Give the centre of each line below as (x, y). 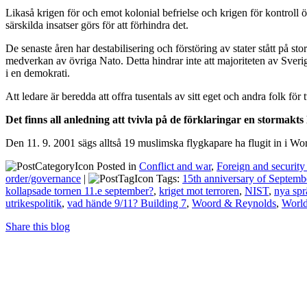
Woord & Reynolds (234, 203)
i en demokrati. (38, 73)
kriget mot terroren (199, 191)
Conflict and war (175, 166)
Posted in (116, 166)
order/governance (43, 178)
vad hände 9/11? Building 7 (127, 203)
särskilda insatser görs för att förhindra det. (97, 25)
